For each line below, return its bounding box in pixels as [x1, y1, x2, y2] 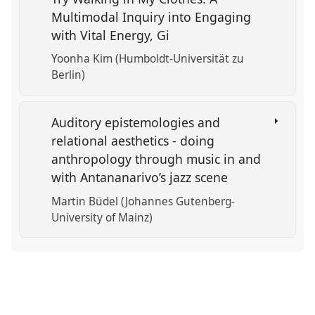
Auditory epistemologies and [51, 114, 221, 131]
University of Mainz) [51, 210, 153, 225]
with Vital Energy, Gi [51, 26, 174, 44]
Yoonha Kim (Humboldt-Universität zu [51, 51, 245, 66]
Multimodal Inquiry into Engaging [51, 8, 252, 25]
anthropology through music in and [51, 150, 262, 168]
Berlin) [51, 67, 86, 82]
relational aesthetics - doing [51, 132, 215, 150]
